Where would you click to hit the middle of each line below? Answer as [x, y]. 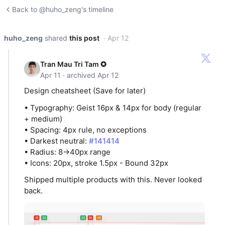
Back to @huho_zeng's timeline [63, 9]
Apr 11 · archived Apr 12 [79, 75]
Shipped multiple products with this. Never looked [113, 179]
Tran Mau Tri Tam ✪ [73, 64]
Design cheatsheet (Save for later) [85, 91]
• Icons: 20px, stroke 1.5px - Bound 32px [96, 163]
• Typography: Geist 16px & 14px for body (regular [113, 107]
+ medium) [43, 119]
